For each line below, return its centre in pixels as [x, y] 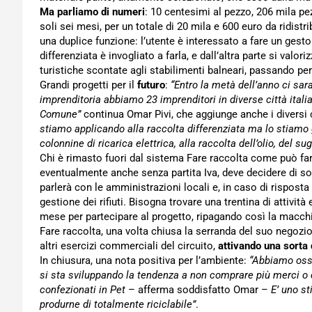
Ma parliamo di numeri [92, 12]
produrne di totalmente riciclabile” [118, 304]
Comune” [60, 114]
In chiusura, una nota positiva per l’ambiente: [145, 260]
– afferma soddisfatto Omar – [198, 290]
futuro [151, 85]
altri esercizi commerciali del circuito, [129, 246]
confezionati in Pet [83, 290]
